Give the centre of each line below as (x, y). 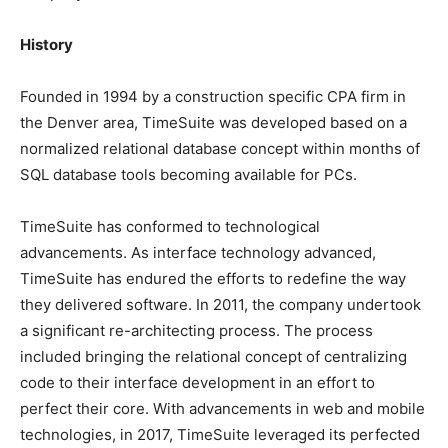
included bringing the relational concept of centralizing (213, 356)
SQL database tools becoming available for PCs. (188, 174)
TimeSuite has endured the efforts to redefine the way (213, 278)
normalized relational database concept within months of (220, 148)
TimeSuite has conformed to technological (170, 226)
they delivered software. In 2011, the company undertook (220, 304)
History (46, 44)
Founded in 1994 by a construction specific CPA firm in (213, 96)
